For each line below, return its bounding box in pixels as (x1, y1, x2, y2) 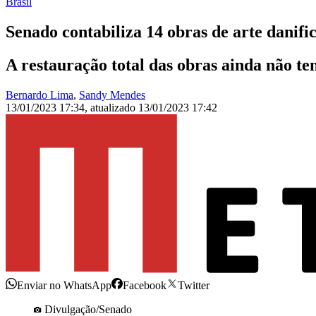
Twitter (178, 279, 209, 292)
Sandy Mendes (79, 89, 145, 102)
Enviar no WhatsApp (17, 279, 111, 292)
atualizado (90, 102, 138, 114)
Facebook (123, 279, 166, 292)
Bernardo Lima (6, 89, 73, 102)
